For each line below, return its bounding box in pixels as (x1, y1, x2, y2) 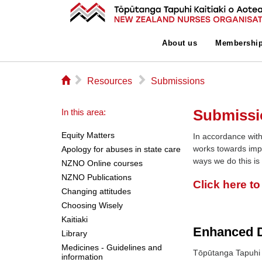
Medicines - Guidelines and (61, 243, 162, 252)
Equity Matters (61, 130, 115, 140)
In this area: (61, 107, 106, 117)
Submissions (150, 76, 205, 86)
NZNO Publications (61, 173, 132, 182)
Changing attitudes (61, 187, 131, 196)
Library (61, 229, 87, 238)
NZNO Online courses (61, 158, 143, 168)
